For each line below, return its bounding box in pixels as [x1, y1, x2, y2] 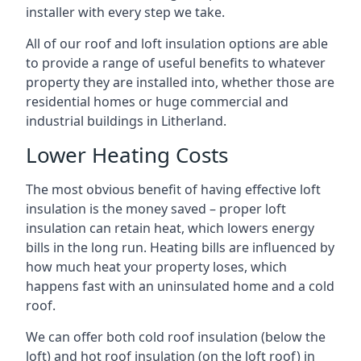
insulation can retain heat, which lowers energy [26, 219, 314, 237]
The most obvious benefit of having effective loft [26, 180, 321, 198]
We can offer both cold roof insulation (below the [26, 328, 326, 346]
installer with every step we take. [26, 3, 225, 21]
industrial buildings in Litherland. [26, 112, 226, 130]
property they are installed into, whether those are [26, 73, 334, 91]
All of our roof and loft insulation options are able [26, 35, 328, 52]
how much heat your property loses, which [26, 258, 287, 276]
